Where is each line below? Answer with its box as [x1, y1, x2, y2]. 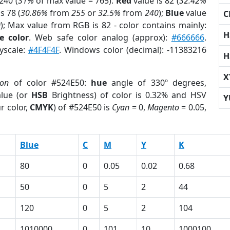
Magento [147, 102, 180, 113]
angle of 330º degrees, [107, 77, 206, 88]
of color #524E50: [9, 77, 91, 88]
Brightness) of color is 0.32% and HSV [48, 89, 206, 101]
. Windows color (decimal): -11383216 [59, 44, 206, 55]
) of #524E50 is [53, 102, 112, 113]
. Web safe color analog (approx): [29, 32, 171, 43]
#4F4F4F [28, 44, 60, 55]
